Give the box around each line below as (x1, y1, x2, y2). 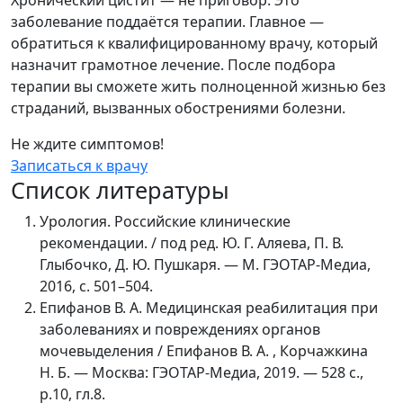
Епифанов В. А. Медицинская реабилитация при (40, 297, 378, 318)
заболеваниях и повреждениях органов (40, 318, 320, 339)
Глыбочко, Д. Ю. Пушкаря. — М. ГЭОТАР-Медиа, (40, 254, 371, 274)
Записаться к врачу (11, 155, 148, 175)
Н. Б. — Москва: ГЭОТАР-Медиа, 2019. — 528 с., (40, 362, 363, 382)
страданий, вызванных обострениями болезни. (11, 97, 345, 118)
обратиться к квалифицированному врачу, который (11, 32, 378, 53)
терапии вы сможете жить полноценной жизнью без (11, 76, 386, 96)
